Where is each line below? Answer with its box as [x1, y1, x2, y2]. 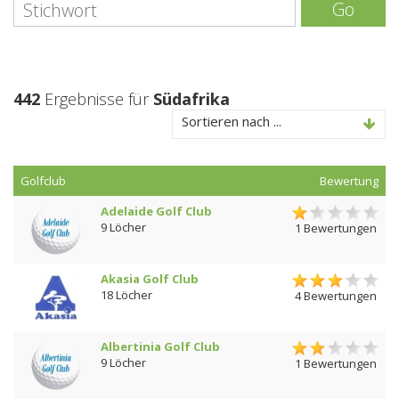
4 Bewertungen [294, 287, 377, 304]
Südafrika [153, 88, 230, 110]
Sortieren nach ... [182, 112, 281, 130]
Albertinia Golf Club [101, 338, 220, 354]
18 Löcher [101, 287, 152, 303]
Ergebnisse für [40, 88, 153, 110]
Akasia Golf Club [101, 271, 199, 287]
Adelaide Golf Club [101, 203, 212, 219]
